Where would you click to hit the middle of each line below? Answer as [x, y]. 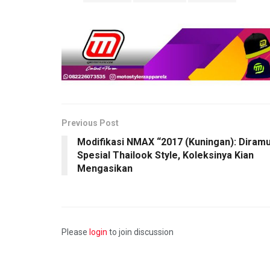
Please [75, 232]
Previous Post [90, 123]
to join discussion [140, 232]
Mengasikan [105, 169]
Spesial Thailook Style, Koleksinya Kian [165, 155]
